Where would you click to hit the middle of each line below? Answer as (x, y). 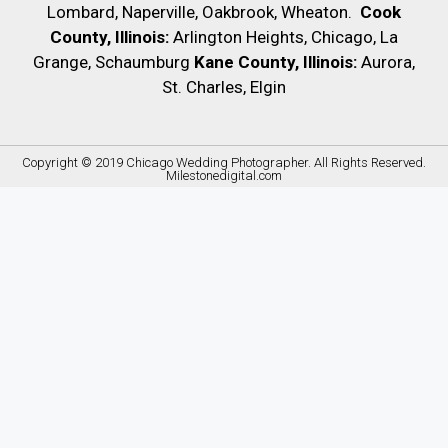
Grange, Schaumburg (111, 61)
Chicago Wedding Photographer (217, 162)
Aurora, (388, 61)
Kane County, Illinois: (275, 61)
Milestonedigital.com (224, 175)
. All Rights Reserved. (367, 162)
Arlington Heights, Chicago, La (285, 36)
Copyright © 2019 (74, 162)
